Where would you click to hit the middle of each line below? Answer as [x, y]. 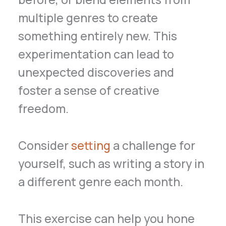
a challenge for [153, 146]
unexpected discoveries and [96, 72]
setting [91, 146]
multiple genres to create [88, 18]
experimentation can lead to [96, 54]
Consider [45, 146]
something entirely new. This [98, 36]
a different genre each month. [101, 182]
